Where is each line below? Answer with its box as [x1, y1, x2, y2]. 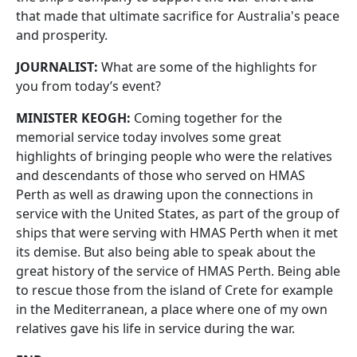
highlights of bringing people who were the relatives [16, 147, 332, 165]
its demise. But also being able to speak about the [16, 243, 316, 261]
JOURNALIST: [16, 58, 98, 76]
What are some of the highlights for [98, 58, 317, 76]
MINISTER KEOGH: [16, 109, 134, 127]
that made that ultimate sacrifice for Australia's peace [16, 7, 339, 25]
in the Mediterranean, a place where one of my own [16, 300, 328, 318]
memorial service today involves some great [16, 128, 281, 146]
